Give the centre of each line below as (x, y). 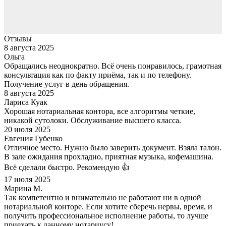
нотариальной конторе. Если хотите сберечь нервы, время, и (108, 206)
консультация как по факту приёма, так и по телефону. (98, 75)
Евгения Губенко (33, 138)
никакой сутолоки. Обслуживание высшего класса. (93, 120)
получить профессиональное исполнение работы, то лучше (106, 215)
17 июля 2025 (27, 179)
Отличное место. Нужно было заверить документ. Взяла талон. (113, 147)
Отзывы (18, 38)
